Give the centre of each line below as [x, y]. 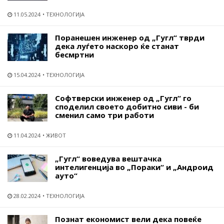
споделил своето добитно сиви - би [127, 106]
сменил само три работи [104, 115]
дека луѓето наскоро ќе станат [117, 46]
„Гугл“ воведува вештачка [108, 158]
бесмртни [74, 54]
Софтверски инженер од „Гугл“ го [123, 98]
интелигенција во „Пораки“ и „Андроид [134, 167]
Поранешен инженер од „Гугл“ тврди [130, 37]
